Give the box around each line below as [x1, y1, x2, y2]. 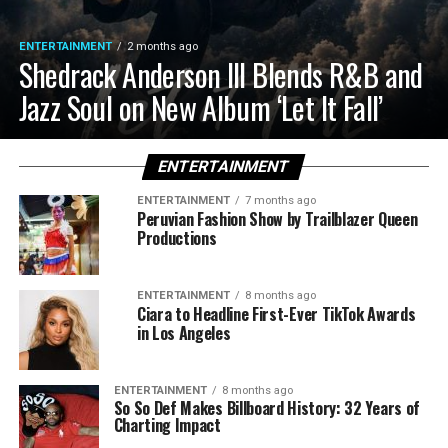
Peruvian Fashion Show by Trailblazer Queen [136, 206, 418, 231]
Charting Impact [113, 412, 221, 437]
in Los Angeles [136, 320, 231, 345]
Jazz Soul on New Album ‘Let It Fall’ [18, 84, 383, 130]
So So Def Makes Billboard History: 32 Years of [113, 395, 420, 420]
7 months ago [244, 193, 316, 207]
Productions [136, 225, 217, 250]
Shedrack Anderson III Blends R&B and [18, 51, 423, 97]
